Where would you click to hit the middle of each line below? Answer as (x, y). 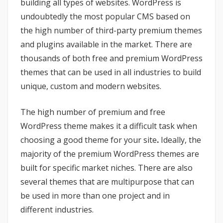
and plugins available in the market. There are (106, 44)
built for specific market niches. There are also (107, 167)
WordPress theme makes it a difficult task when (109, 126)
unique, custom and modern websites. (91, 86)
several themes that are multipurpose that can (107, 181)
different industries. (57, 209)
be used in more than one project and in (95, 195)
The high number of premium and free (93, 112)
